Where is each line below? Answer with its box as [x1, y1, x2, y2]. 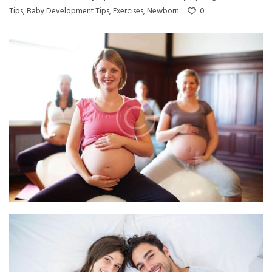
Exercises [113, 4, 143, 18]
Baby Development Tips [27, 4, 109, 18]
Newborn [147, 4, 179, 18]
